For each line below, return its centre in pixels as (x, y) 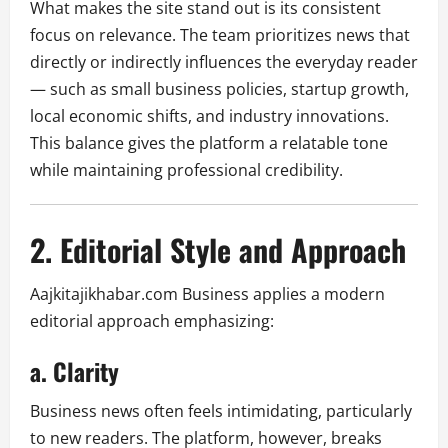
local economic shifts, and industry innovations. (209, 115)
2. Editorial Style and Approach (218, 249)
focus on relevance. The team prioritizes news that (220, 34)
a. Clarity (74, 370)
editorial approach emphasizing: (152, 320)
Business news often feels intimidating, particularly (221, 410)
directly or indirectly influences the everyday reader (224, 61)
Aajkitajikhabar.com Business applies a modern (207, 293)
